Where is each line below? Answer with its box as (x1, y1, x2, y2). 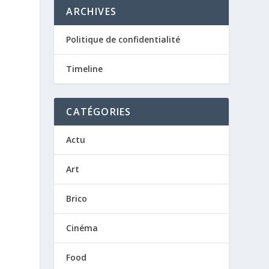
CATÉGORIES (66, 105, 131, 118)
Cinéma (66, 222, 98, 234)
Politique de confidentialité (66, 34, 181, 45)
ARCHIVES (66, 5, 116, 18)
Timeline (66, 63, 103, 74)
